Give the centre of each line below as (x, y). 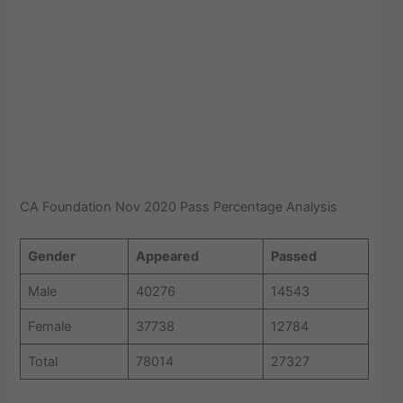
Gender (51, 257)
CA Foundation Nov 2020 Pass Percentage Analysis (179, 206)
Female (49, 327)
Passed (293, 257)
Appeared (167, 257)
